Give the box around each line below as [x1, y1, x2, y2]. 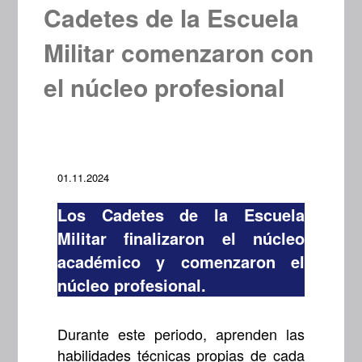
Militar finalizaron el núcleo [57, 226, 305, 250]
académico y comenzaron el [57, 250, 305, 274]
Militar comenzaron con [44, 35, 314, 70]
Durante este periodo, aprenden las [57, 323, 305, 345]
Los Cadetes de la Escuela [57, 203, 305, 227]
